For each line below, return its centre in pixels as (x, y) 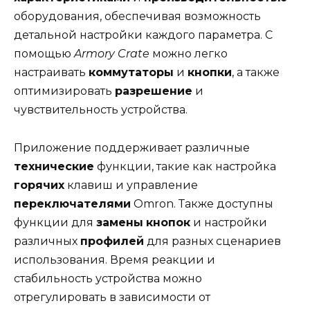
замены (120, 222)
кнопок (168, 222)
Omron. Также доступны (202, 203)
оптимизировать (64, 91)
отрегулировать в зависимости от (112, 297)
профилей (112, 241)
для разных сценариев (212, 241)
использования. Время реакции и (115, 259)
